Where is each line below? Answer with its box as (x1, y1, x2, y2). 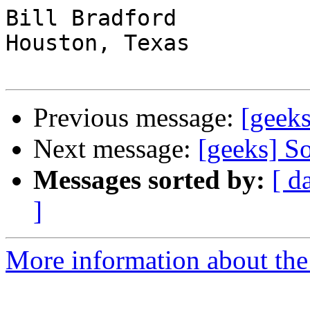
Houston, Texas (6, 30, 190, 56)
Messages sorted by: (33, 165, 265, 195)
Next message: (33, 134, 198, 164)
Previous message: (33, 102, 241, 133)
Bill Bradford (6, 6, 190, 31)
